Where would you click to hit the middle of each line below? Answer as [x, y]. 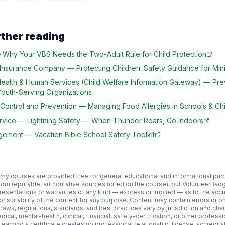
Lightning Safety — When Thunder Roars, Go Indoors [115, 120]
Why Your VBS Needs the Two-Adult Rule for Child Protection [104, 54]
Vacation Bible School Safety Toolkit [94, 134]
